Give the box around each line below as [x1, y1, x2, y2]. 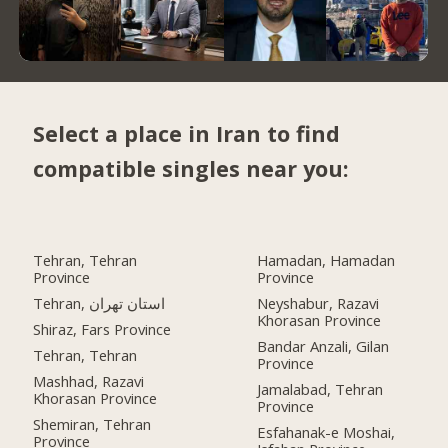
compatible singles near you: [33, 153, 350, 183]
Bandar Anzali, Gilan [257, 336, 390, 357]
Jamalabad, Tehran [257, 379, 384, 400]
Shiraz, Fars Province [33, 319, 172, 340]
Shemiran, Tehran [33, 413, 152, 434]
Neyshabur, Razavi [257, 293, 380, 314]
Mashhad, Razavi [33, 370, 145, 391]
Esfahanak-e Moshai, [257, 421, 396, 442]
